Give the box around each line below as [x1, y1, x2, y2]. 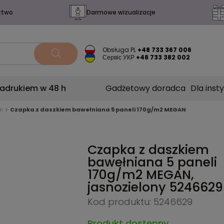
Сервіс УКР [102, 53, 135, 61]
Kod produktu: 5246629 [87, 195, 192, 208]
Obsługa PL [102, 45, 136, 54]
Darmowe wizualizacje [86, 8, 155, 17]
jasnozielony [87, 178, 169, 196]
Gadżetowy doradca [105, 82, 185, 94]
